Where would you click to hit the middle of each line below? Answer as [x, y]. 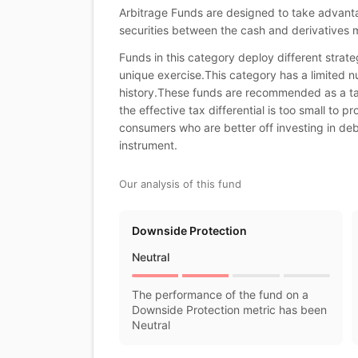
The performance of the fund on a [220, 294]
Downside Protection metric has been [229, 310]
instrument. [148, 145]
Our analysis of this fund [180, 184]
